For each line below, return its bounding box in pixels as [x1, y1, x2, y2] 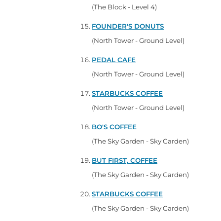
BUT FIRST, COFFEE [92, 156, 157, 164]
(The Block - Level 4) [92, 2, 157, 11]
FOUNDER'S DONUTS [92, 22, 164, 30]
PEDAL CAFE [92, 55, 136, 64]
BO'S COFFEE [92, 122, 137, 131]
